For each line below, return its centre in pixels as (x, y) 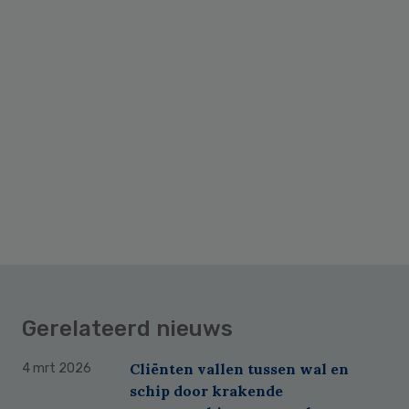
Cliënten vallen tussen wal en (239, 369)
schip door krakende (206, 391)
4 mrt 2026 (57, 369)
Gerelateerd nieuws (127, 329)
